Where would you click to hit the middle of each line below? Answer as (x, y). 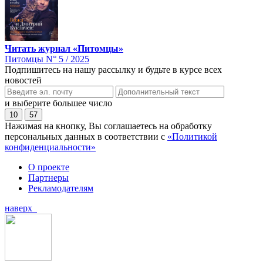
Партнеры (48, 177)
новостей (23, 80)
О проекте (49, 167)
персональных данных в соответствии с (86, 136)
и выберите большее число (58, 103)
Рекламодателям (61, 188)
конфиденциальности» (50, 147)
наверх (21, 208)
